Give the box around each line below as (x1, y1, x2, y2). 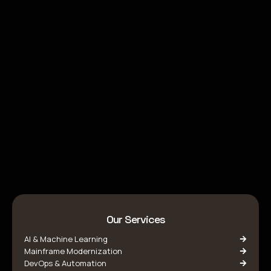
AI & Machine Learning (24, 233, 108, 244)
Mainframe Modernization (24, 246, 122, 256)
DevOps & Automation (24, 258, 106, 269)
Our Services (106, 212, 165, 226)
